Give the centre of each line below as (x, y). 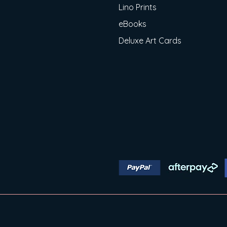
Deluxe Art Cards (150, 41)
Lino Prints (138, 7)
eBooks (133, 24)
